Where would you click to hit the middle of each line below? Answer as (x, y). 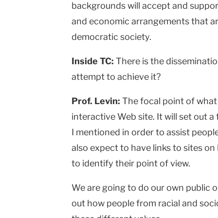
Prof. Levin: (96, 101)
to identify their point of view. (131, 163)
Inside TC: (93, 61)
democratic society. (111, 37)
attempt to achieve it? (116, 77)
